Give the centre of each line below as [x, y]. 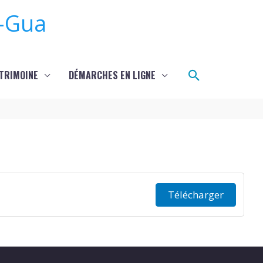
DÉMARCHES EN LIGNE [112, 75]
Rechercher [224, 74]
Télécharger [196, 195]
